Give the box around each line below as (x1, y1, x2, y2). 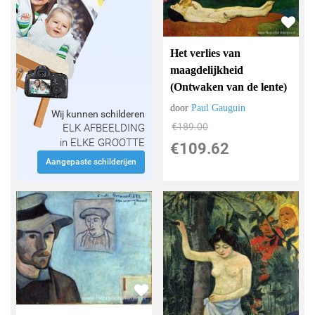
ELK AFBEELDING (62, 122, 145, 135)
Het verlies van (170, 47, 241, 60)
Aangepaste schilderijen (45, 157, 136, 167)
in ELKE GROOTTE (59, 136, 145, 150)
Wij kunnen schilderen (51, 108, 145, 120)
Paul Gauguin (191, 103, 246, 114)
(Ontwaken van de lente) (170, 81, 288, 94)
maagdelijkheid (170, 64, 244, 77)
